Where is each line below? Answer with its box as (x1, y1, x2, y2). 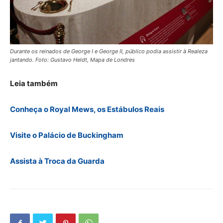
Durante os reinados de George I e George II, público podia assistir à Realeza (10, 47, 208, 55)
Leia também (10, 78, 58, 88)
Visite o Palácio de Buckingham (10, 130, 123, 140)
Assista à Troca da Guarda (10, 156, 105, 166)
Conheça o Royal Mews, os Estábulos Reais (10, 104, 164, 114)
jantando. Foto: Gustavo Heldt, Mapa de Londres (10, 56, 135, 63)
